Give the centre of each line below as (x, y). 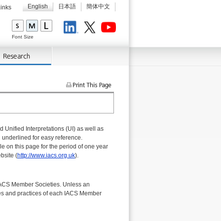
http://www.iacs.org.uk (46, 155)
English (38, 6)
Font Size (23, 37)
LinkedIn (75, 29)
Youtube (112, 29)
